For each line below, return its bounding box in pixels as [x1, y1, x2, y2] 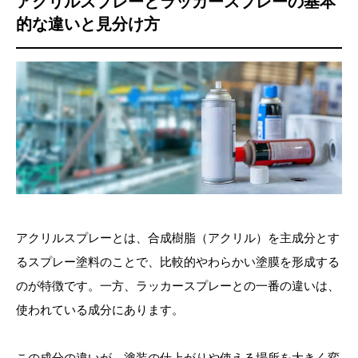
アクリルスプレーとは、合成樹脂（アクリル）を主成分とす [16, 230, 340, 245]
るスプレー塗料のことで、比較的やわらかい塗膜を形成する [16, 254, 340, 268]
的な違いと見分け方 [16, 14, 160, 33]
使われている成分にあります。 [16, 302, 184, 316]
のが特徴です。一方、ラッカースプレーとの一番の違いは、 [16, 278, 340, 292]
